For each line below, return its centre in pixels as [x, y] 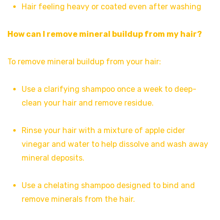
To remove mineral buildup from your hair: [84, 61]
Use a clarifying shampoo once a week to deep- [109, 89]
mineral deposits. [53, 158]
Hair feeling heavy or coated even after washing [111, 6]
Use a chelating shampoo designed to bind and [108, 185]
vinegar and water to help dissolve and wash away [115, 144]
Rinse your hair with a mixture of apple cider [103, 130]
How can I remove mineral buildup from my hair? [105, 34]
